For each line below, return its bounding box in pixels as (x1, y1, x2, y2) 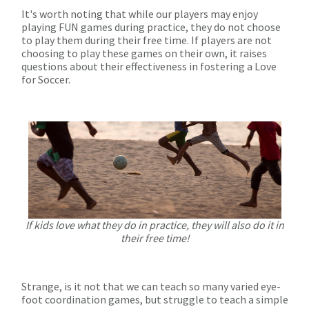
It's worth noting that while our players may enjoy (21, 6, 258, 21)
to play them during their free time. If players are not (21, 32, 272, 47)
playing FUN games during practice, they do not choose (21, 19, 281, 34)
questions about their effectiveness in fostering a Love (21, 59, 277, 73)
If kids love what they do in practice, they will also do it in (26, 217, 284, 232)
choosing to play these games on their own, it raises (21, 46, 267, 60)
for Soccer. (21, 72, 72, 86)
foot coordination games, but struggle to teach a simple (21, 292, 288, 306)
